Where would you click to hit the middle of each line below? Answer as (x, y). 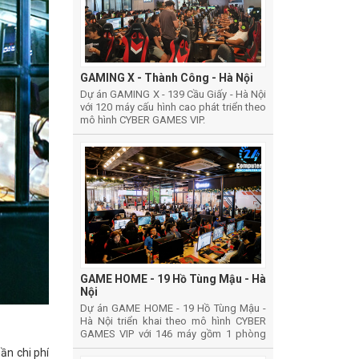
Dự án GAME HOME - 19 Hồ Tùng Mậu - (173, 309)
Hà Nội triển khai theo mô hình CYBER (173, 321)
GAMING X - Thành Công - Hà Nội (167, 77)
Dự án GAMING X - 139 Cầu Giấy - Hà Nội (173, 94)
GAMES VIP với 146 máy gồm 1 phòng (173, 334)
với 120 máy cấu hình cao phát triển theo (173, 107)
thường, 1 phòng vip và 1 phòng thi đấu (170, 347)
